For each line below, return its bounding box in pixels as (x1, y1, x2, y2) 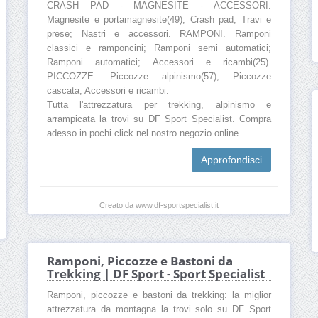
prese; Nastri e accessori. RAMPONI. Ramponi (47, 29, 271, 40)
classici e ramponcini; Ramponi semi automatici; (47, 43, 271, 54)
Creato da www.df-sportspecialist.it (99, 201, 219, 210)
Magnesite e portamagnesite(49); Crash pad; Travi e (47, 15, 271, 26)
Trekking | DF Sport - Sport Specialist (47, 265, 265, 283)
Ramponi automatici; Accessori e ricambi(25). (47, 57, 271, 68)
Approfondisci (201, 154, 262, 166)
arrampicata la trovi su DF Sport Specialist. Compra (47, 114, 271, 125)
